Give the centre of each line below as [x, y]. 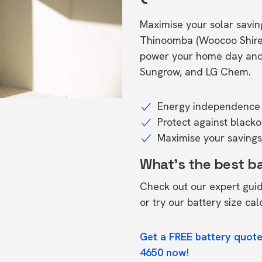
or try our [163, 202]
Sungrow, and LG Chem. [195, 72]
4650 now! [164, 252]
